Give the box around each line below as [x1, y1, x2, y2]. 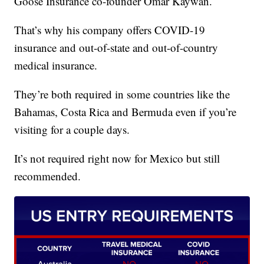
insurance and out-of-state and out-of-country [14, 39, 219, 55]
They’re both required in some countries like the [14, 86, 230, 101]
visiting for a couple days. [14, 121, 130, 137]
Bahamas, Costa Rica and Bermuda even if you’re [14, 104, 237, 119]
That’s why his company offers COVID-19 [14, 22, 206, 37]
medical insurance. [14, 57, 98, 72]
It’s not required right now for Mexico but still [14, 150, 220, 166]
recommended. [14, 168, 81, 183]
